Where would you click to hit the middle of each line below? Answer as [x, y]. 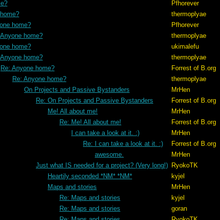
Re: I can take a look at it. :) [123, 144]
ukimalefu [185, 46]
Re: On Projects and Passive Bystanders [95, 100]
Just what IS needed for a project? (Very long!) [102, 165]
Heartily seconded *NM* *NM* [90, 176]
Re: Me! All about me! [90, 122]
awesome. [109, 154]
